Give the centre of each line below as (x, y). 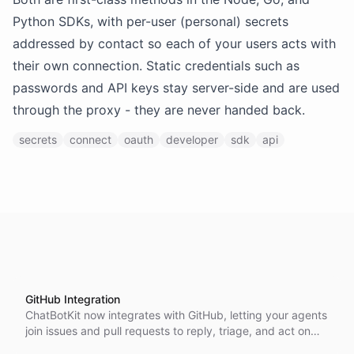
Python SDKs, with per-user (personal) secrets (151, 21)
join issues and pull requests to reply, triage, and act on (168, 331)
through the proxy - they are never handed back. (159, 110)
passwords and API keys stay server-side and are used (176, 88)
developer (192, 139)
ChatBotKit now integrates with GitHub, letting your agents (176, 315)
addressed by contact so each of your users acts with (174, 43)
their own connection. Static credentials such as (156, 66)
